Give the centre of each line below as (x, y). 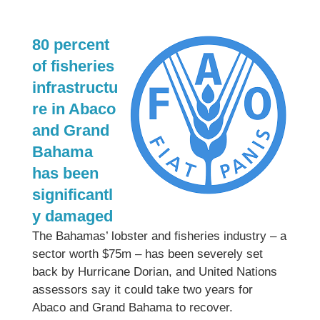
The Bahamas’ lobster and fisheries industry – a (159, 236)
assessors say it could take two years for (142, 290)
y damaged (72, 216)
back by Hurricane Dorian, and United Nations (154, 272)
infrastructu (75, 87)
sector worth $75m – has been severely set (147, 254)
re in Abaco (74, 109)
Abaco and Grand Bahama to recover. (132, 307)
